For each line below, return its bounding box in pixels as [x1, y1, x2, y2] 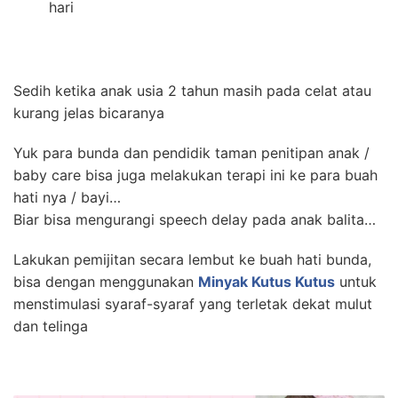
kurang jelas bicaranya [13, 104, 164, 122]
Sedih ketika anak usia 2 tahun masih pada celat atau [13, 82, 371, 99]
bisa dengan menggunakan [13, 273, 198, 291]
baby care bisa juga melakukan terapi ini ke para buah [13, 166, 378, 184]
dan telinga [13, 317, 88, 335]
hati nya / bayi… [13, 188, 121, 206]
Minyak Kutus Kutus [198, 273, 335, 291]
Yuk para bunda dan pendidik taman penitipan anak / [13, 144, 370, 162]
